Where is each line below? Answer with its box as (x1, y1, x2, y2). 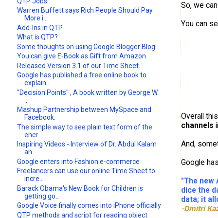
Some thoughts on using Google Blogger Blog (17, 42, 156, 51)
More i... (24, 14, 48, 22)
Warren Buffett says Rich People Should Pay (17, 6, 153, 15)
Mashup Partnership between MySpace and (17, 106, 152, 114)
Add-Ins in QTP (17, 23, 63, 32)
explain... (24, 79, 51, 87)
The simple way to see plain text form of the (17, 123, 153, 131)
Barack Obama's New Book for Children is (17, 184, 144, 192)
